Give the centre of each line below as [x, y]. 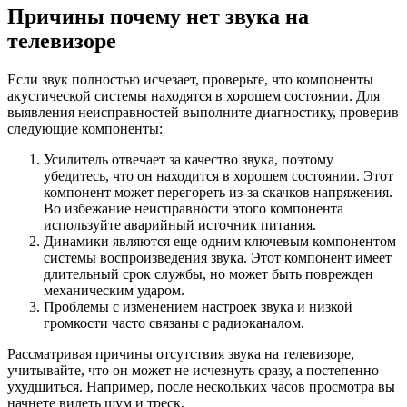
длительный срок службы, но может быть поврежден [208, 273]
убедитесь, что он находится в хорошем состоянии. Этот [218, 175]
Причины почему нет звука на [158, 16]
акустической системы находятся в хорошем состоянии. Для [194, 95]
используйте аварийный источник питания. [180, 224]
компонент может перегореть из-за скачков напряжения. [218, 192]
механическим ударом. [114, 290]
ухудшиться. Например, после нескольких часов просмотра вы [201, 386]
